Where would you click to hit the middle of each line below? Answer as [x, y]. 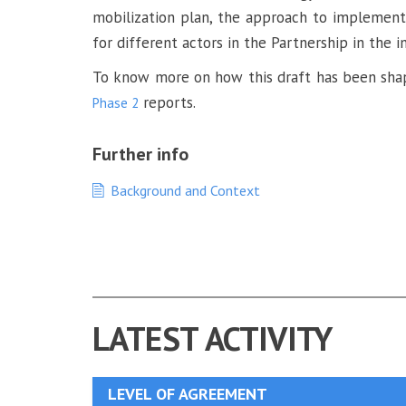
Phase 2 [116, 103]
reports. [167, 102]
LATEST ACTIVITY [212, 338]
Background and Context [185, 190]
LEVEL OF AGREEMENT [188, 394]
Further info [140, 154]
